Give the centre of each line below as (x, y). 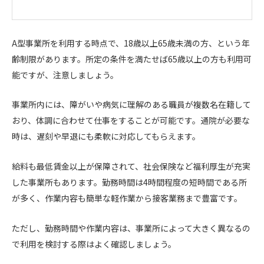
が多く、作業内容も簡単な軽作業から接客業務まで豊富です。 (127, 198)
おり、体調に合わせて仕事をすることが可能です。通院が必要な (131, 121)
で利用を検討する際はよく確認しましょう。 (94, 244)
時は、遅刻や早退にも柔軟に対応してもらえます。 (106, 136)
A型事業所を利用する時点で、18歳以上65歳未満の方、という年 (131, 43)
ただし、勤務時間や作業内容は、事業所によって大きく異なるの (131, 228)
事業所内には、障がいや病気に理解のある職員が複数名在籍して (131, 105)
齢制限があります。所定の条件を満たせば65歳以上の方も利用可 (132, 59)
